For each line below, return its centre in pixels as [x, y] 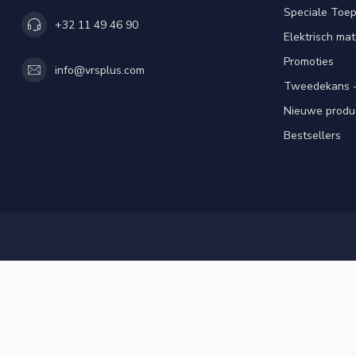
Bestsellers [312, 136]
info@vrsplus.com [100, 70]
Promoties [309, 62]
